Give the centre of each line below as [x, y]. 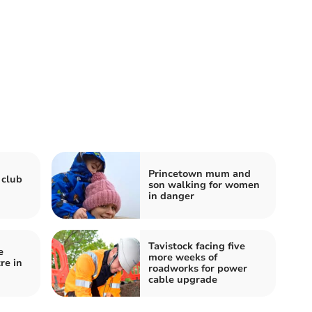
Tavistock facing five [197, 246]
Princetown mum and [200, 173]
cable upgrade [183, 279]
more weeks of [183, 257]
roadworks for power [198, 268]
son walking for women [204, 185]
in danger [171, 196]
